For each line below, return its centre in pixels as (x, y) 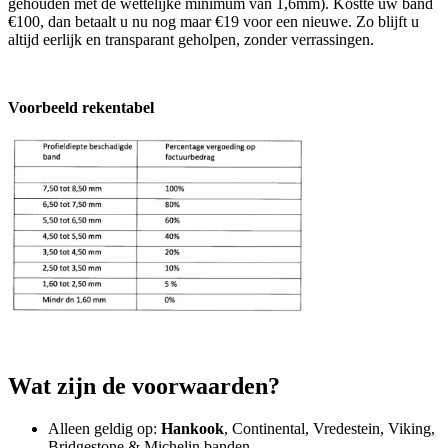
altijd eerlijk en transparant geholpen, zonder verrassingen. (193, 39)
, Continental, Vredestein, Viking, (329, 428)
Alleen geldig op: (104, 428)
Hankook (192, 428)
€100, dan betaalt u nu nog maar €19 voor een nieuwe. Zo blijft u (213, 21)
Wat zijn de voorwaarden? (144, 386)
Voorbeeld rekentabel (81, 107)
